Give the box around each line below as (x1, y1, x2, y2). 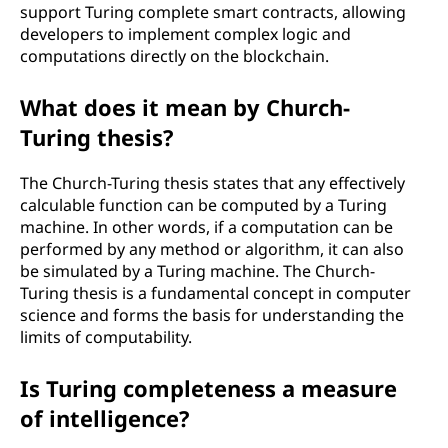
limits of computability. (20, 326, 192, 348)
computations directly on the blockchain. (20, 45, 329, 67)
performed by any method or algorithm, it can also (20, 238, 404, 260)
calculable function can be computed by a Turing (20, 194, 387, 216)
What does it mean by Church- (20, 92, 350, 122)
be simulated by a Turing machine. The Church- (20, 260, 375, 282)
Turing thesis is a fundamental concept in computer (20, 282, 411, 304)
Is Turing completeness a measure (20, 373, 397, 403)
